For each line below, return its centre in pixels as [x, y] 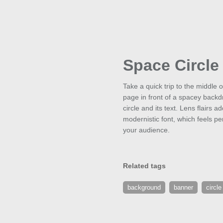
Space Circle [171, 65]
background [144, 188]
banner [183, 188]
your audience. [146, 130]
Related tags [144, 166]
